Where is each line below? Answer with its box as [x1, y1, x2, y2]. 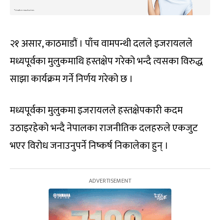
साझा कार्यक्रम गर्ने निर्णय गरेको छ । [10, 70, 133, 87]
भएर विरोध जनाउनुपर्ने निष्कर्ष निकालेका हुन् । [10, 137, 168, 154]
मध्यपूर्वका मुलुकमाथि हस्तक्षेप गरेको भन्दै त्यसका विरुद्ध [10, 53, 203, 70]
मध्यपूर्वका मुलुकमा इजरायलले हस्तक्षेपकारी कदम [10, 102, 183, 119]
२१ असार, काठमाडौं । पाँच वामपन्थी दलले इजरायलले [10, 35, 192, 52]
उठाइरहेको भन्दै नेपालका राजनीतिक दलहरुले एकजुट [10, 119, 198, 137]
